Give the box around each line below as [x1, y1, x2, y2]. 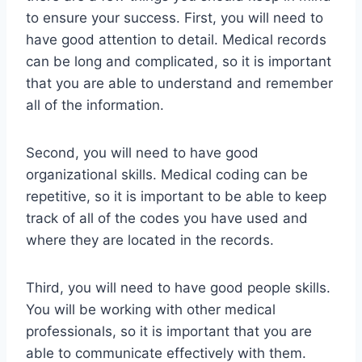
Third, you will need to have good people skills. [26, 280, 330, 297]
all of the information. [26, 97, 164, 114]
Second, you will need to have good [26, 145, 259, 162]
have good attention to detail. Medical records [26, 32, 326, 48]
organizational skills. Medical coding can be [26, 166, 308, 183]
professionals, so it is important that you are [26, 323, 312, 340]
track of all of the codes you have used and [26, 210, 308, 227]
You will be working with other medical [26, 301, 276, 318]
